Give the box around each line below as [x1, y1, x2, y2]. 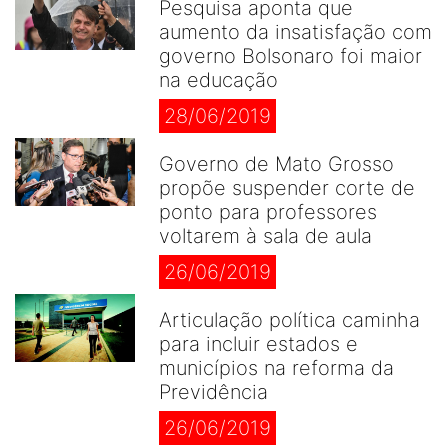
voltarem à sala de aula [159, 224, 372, 248]
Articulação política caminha [159, 308, 420, 332]
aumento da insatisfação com [159, 20, 432, 44]
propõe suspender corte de [159, 176, 415, 200]
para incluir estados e [159, 332, 358, 356]
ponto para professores [159, 200, 377, 224]
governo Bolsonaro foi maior [159, 44, 422, 68]
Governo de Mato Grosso [159, 152, 394, 176]
